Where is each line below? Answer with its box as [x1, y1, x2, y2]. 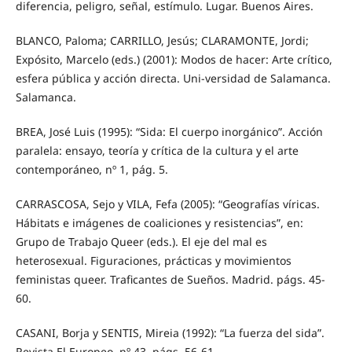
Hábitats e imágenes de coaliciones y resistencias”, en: [15, 215, 303, 231]
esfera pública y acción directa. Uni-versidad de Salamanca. [15, 71, 331, 86]
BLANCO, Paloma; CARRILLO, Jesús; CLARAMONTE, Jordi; [15, 33, 309, 49]
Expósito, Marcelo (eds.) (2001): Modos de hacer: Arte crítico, [15, 52, 332, 68]
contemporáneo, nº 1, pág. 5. [15, 162, 168, 178]
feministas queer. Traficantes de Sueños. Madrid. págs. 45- [15, 272, 325, 288]
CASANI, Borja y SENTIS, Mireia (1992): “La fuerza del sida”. [15, 325, 324, 341]
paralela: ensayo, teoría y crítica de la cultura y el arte [15, 143, 299, 159]
